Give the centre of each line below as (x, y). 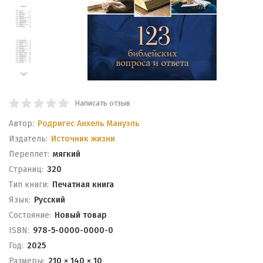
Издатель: (28, 139)
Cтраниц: (26, 169)
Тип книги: (29, 185)
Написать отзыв (102, 103)
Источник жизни (83, 139)
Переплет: (29, 154)
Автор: (21, 124)
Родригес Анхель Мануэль (88, 124)
